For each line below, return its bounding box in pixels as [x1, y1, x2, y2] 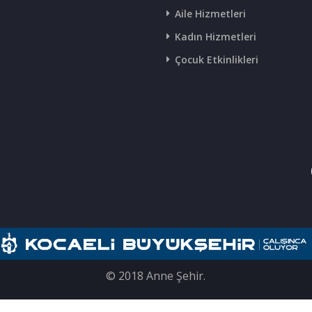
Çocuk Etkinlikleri [174, 53, 258, 66]
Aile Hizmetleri [174, 7, 246, 20]
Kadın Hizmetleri [174, 30, 256, 43]
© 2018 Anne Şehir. [106, 267, 206, 283]
